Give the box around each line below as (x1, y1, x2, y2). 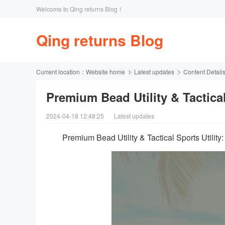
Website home (86, 67, 125, 76)
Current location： (36, 67, 86, 76)
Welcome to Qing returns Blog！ (36, 5, 124, 13)
